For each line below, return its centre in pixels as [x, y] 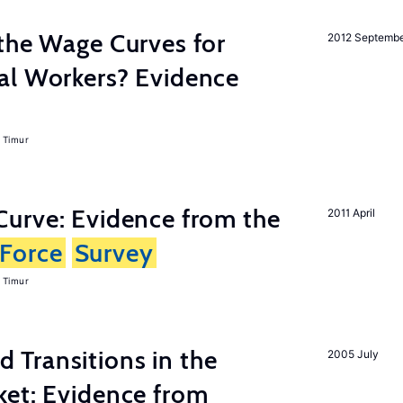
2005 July [353, 354]
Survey [114, 253]
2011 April [351, 213]
